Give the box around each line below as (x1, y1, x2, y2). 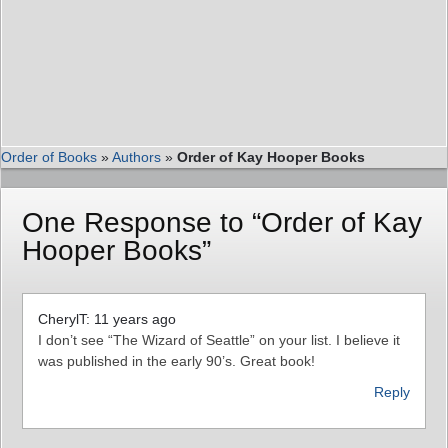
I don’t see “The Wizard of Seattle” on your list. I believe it (38, 331, 400, 348)
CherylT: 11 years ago (38, 310, 176, 327)
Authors (112, 148, 161, 165)
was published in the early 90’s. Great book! (38, 352, 315, 369)
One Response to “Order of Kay (22, 206, 422, 238)
